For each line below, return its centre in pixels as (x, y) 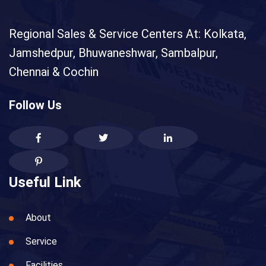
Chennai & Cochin (54, 72)
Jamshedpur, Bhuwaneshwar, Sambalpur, (113, 53)
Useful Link (45, 182)
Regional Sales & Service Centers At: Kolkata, (128, 34)
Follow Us (35, 105)
